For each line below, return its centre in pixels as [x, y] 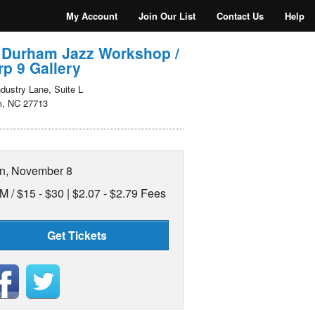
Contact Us [240, 16]
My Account [92, 16]
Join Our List [167, 16]
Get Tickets [77, 236]
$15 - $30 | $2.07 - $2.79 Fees [91, 193]
